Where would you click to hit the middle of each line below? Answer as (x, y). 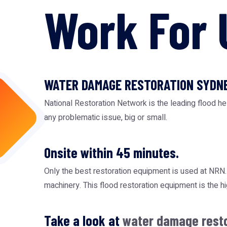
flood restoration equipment (148, 185)
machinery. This (72, 185)
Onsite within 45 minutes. (111, 153)
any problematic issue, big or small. (106, 118)
